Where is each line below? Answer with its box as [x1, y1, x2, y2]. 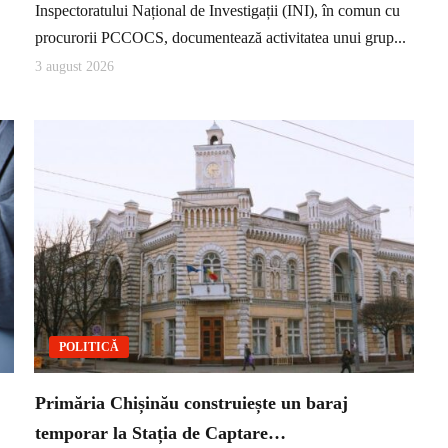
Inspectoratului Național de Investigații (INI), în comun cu [35, 2, 400, 20]
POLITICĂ [59, 340, 119, 355]
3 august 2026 [35, 58, 114, 74]
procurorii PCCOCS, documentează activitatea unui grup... [35, 29, 406, 47]
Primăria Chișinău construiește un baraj [35, 393, 348, 414]
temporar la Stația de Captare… [35, 423, 286, 444]
